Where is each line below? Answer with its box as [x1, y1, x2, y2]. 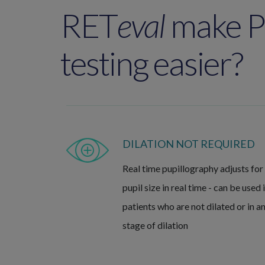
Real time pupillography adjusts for [122, 163, 263, 174]
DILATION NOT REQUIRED [122, 137, 255, 151]
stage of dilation [122, 219, 188, 231]
